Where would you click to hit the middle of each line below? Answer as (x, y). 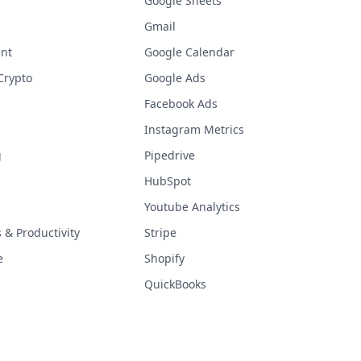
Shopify (165, 258)
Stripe (161, 232)
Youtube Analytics (193, 206)
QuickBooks (176, 284)
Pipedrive (170, 155)
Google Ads (175, 77)
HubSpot (168, 180)
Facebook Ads (181, 103)
